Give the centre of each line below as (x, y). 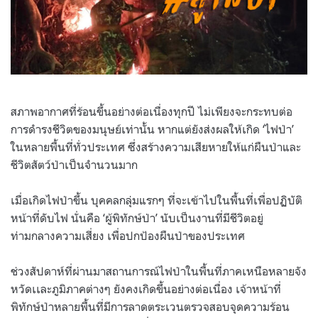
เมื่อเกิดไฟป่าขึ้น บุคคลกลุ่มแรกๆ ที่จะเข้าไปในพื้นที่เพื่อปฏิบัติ (157, 200)
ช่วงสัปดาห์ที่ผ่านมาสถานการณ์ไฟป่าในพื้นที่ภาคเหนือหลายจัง (159, 271)
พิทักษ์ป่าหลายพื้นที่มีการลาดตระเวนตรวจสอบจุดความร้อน (150, 306)
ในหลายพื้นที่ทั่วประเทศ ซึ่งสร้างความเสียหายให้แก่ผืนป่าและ (156, 147)
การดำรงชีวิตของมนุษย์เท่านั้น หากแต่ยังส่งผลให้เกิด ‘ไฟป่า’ (152, 129)
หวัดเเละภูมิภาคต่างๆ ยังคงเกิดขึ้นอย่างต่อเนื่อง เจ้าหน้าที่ (146, 289)
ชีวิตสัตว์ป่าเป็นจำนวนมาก (76, 164)
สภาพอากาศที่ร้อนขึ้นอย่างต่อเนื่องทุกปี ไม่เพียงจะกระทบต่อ (152, 111)
